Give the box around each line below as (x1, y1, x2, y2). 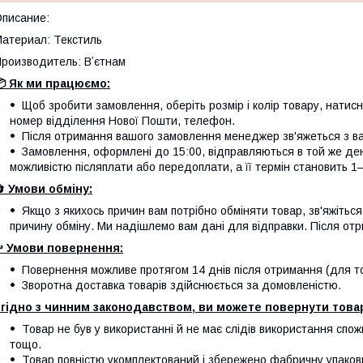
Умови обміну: (8, 182, 92, 195)
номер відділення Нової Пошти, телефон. (10, 114, 235, 127)
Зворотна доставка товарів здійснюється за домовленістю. (22, 279, 341, 292)
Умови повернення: (6, 241, 123, 254)
